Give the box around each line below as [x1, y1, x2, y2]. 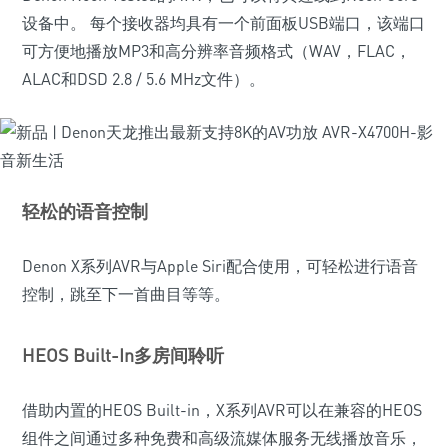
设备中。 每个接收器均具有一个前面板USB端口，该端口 [22, 13, 425, 33]
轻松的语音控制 [22, 200, 148, 222]
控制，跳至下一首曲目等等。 [22, 284, 230, 304]
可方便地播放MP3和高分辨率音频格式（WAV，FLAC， [22, 41, 411, 61]
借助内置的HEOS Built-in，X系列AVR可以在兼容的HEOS [22, 400, 422, 420]
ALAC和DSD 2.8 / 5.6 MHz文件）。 [22, 69, 265, 89]
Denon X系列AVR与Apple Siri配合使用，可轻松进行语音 [22, 256, 418, 276]
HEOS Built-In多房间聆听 [22, 344, 224, 366]
